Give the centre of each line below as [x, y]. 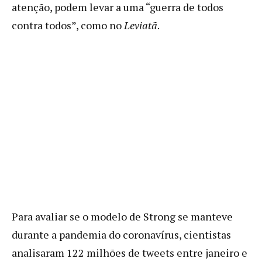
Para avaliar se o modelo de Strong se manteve [122, 216]
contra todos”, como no [68, 25]
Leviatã [141, 25]
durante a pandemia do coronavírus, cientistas [121, 234]
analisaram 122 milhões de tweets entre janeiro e [130, 252]
